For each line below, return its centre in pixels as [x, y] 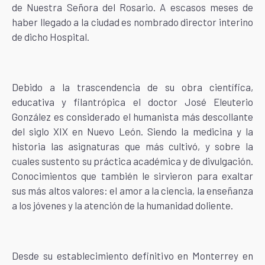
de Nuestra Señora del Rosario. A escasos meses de [132, 7]
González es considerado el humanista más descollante [132, 117]
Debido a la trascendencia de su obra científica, [132, 87]
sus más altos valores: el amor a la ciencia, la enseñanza [132, 190]
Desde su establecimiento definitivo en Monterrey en [132, 256]
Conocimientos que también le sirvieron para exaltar [132, 176]
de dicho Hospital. [51, 37]
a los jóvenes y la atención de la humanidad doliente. [122, 205]
